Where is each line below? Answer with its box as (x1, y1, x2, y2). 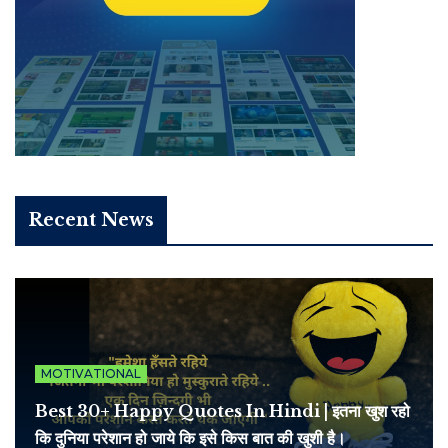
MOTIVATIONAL (41, 366, 141, 382)
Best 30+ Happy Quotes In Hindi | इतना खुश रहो (35, 401, 410, 422)
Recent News (28, 209, 154, 232)
